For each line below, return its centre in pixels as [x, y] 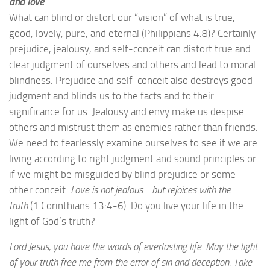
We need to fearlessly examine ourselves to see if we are [133, 143]
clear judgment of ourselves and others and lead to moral [132, 64]
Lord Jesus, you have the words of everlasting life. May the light [133, 247]
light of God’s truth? [53, 221]
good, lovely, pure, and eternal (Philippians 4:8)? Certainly [132, 33]
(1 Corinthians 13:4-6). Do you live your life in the [137, 205]
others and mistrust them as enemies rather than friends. [133, 127]
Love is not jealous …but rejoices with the [151, 190]
